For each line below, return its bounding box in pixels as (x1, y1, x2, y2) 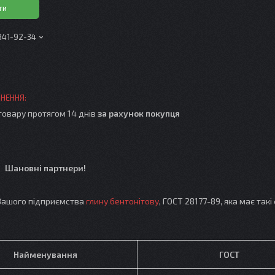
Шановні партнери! (5, 162, 86, 173)
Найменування (13, 249, 77, 260)
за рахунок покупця (98, 107, 180, 118)
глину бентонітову (86, 195, 159, 206)
